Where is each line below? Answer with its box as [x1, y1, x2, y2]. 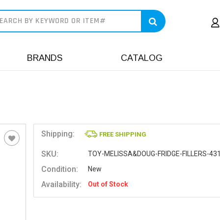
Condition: [41, 165, 79, 174]
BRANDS [27, 53, 62, 63]
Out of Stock [87, 180, 128, 188]
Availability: [41, 180, 82, 189]
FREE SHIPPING [99, 131, 147, 138]
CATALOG [121, 53, 163, 63]
